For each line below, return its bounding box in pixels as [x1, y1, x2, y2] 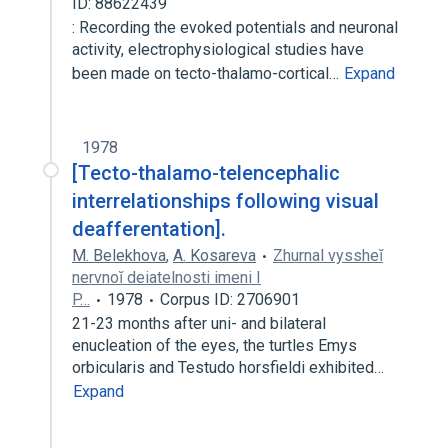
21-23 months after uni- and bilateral [72, 314, 326, 333]
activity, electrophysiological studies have [72, 40, 364, 59]
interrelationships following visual [72, 189, 379, 213]
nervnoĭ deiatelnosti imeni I [72, 268, 261, 287]
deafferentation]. [72, 217, 226, 241]
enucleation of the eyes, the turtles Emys [72, 336, 357, 355]
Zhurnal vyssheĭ [273, 246, 383, 265]
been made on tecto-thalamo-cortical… [72, 64, 343, 83]
